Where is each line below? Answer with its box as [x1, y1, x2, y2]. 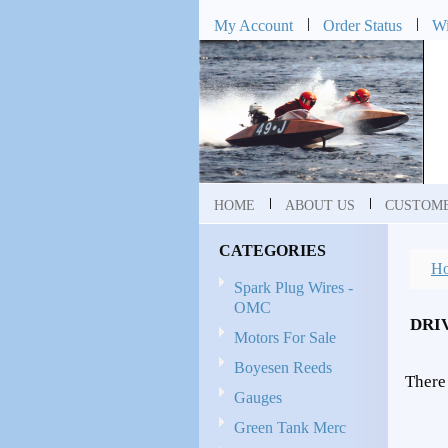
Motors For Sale [234, 328, 336, 347]
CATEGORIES [219, 241, 326, 260]
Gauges [234, 388, 282, 407]
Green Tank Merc [234, 418, 346, 437]
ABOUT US [285, 197, 355, 213]
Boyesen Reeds [234, 358, 332, 377]
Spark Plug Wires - [234, 278, 353, 297]
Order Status [323, 16, 402, 35]
